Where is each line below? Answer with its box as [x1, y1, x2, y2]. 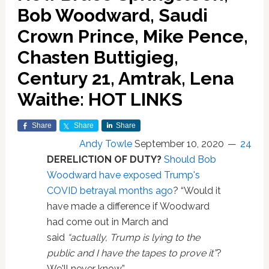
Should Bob [163, 154, 216, 165]
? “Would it [172, 185, 221, 196]
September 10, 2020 [134, 138, 225, 150]
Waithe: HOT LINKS [17, 89, 183, 110]
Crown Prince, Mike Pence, [17, 26, 248, 47]
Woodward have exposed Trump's [46, 169, 200, 181]
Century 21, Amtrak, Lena [17, 68, 234, 89]
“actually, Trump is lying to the [67, 232, 200, 243]
